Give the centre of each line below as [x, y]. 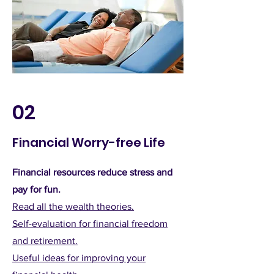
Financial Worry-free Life [89, 143]
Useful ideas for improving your [79, 258]
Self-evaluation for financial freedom [90, 224]
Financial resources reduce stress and [92, 172]
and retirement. [45, 241]
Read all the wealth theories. [73, 206]
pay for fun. [36, 189]
